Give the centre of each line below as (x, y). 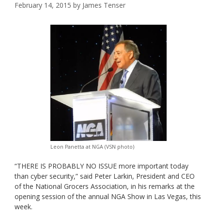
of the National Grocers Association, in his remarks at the (105, 186)
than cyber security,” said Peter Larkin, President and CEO (105, 176)
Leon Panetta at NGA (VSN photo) (92, 147)
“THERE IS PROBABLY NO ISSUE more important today (101, 166)
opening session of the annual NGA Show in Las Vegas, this (108, 197)
